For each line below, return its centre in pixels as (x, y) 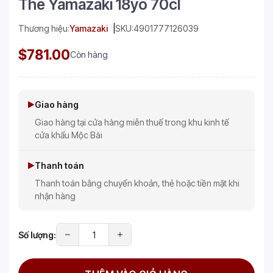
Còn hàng (89, 55)
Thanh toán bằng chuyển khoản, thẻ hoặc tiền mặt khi (137, 183)
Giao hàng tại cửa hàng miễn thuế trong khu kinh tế (132, 122)
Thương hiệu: (44, 29)
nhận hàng (55, 196)
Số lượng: (37, 235)
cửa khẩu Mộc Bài (69, 135)
